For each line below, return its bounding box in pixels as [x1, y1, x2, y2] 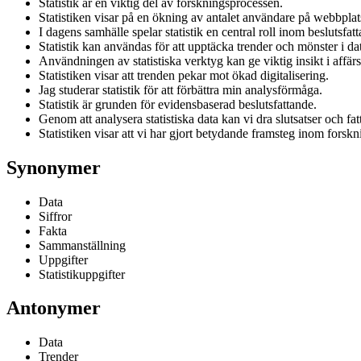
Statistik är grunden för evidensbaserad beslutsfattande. [39, 97, 317, 111]
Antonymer [6, 297, 101, 319]
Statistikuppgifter [39, 267, 125, 281]
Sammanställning [39, 238, 126, 252]
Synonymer [6, 156, 101, 178]
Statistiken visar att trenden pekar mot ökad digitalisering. [39, 68, 329, 82]
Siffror [39, 209, 72, 223]
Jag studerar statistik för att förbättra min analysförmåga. [39, 82, 322, 97]
